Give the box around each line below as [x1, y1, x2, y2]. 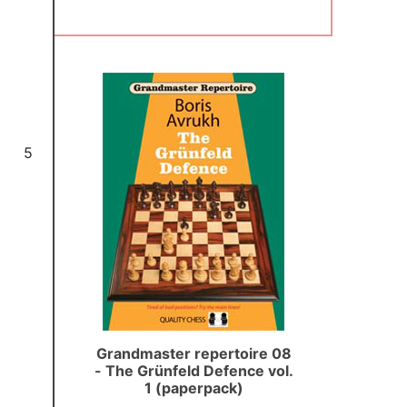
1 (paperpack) [144, 378, 243, 397]
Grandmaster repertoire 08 [95, 343, 292, 362]
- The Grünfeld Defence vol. [94, 361, 293, 380]
